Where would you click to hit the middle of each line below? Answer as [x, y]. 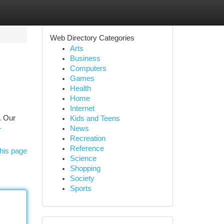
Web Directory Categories [92, 38]
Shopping [85, 168]
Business [85, 58]
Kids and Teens [95, 118]
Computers [88, 68]
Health [80, 88]
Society [82, 178]
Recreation [87, 138]
